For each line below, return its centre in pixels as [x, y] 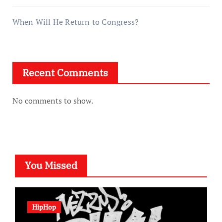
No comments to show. [53, 100]
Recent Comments [65, 72]
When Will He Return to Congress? [76, 22]
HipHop [44, 207]
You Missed [51, 165]
